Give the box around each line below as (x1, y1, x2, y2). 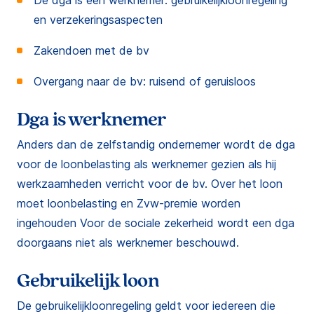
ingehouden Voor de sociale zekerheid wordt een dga (17, 216, 294, 230)
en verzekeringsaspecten (34, 13, 163, 27)
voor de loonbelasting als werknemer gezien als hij (17, 157, 276, 171)
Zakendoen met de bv (34, 43, 149, 57)
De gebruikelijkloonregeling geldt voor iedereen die (17, 299, 275, 313)
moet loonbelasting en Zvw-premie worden (17, 196, 240, 210)
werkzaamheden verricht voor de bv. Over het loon (17, 177, 282, 191)
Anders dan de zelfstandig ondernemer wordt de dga (17, 137, 295, 151)
